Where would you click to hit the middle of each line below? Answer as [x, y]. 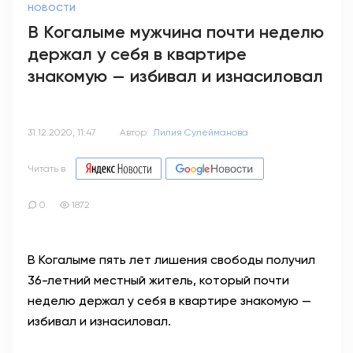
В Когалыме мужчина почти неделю [176, 32]
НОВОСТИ [52, 8]
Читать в [46, 169]
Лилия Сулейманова [201, 132]
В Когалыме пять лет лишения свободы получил [171, 260]
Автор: [134, 132]
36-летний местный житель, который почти [158, 280]
